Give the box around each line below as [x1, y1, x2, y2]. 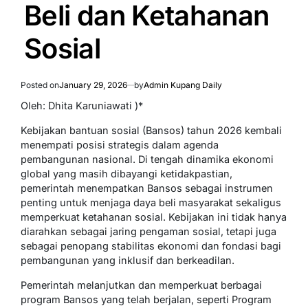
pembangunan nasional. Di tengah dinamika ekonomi [21, 153, 274, 166]
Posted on [21, 80, 59, 91]
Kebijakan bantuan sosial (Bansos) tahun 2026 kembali [21, 124, 282, 137]
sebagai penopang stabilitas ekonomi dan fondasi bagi [21, 240, 281, 252]
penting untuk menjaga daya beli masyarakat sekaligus [21, 197, 281, 209]
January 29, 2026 [59, 80, 127, 91]
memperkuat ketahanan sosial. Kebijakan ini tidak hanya [21, 211, 287, 223]
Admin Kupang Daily [144, 80, 222, 91]
